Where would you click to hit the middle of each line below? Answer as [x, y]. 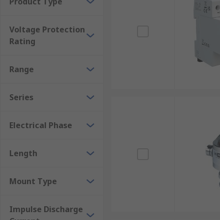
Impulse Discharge [46, 209]
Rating [22, 41]
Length [23, 153]
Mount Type [33, 181]
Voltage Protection [47, 29]
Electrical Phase [41, 125]
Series [21, 97]
